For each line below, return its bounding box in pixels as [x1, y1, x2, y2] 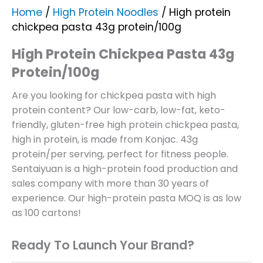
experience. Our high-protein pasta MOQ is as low [12, 191, 241, 205]
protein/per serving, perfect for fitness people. [12, 147, 228, 161]
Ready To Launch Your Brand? [12, 236, 194, 254]
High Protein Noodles [53, 5, 159, 20]
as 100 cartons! [12, 205, 81, 220]
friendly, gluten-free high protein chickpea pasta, [12, 117, 239, 131]
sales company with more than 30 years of [12, 176, 209, 190]
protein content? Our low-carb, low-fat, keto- [12, 103, 225, 117]
